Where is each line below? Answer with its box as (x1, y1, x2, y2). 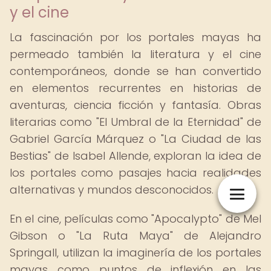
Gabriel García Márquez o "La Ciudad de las (10, 131, 261, 146)
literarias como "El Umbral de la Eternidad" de (10, 114, 261, 129)
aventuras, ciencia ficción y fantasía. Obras (10, 97, 261, 113)
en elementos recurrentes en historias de (10, 80, 261, 96)
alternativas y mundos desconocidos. (10, 182, 214, 197)
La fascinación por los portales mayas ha (10, 30, 261, 45)
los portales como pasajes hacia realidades (10, 165, 261, 180)
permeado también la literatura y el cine (10, 47, 261, 62)
